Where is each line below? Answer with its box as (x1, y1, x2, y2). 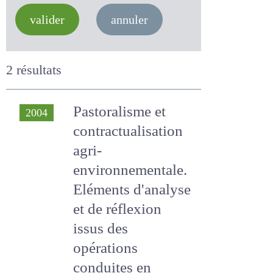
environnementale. (73, 160, 192, 180)
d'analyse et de (73, 199, 166, 219)
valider (30, 12, 70, 27)
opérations (73, 238, 141, 258)
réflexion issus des (73, 218, 191, 238)
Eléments (73, 179, 134, 199)
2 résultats (6, 61, 67, 79)
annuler (115, 12, 160, 27)
